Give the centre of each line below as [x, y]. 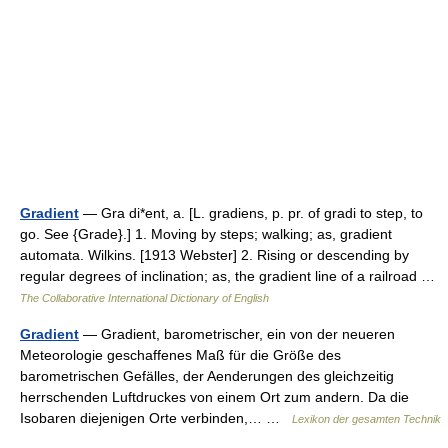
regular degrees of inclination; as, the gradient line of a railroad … [231, 275]
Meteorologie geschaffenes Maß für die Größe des [180, 354]
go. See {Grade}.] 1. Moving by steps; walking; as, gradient [206, 233]
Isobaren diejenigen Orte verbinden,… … [156, 417]
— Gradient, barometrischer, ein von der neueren [237, 333]
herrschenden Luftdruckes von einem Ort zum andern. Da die [214, 396]
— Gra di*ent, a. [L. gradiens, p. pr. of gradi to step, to [251, 212]
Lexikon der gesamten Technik [366, 418]
